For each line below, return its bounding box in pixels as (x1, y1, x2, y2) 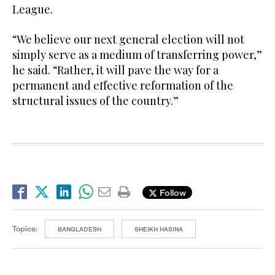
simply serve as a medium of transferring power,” (12, 47, 262, 63)
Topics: (12, 223, 37, 233)
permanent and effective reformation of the (12, 78, 233, 93)
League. (12, 2, 53, 17)
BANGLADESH (58, 225, 101, 233)
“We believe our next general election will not (12, 32, 244, 47)
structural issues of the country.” (12, 93, 179, 109)
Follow (157, 187, 186, 198)
